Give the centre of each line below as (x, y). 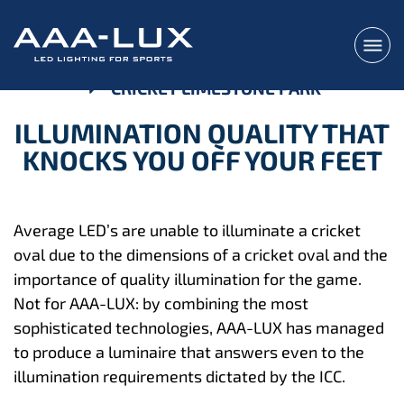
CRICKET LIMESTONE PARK (216, 87)
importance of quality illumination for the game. (188, 278)
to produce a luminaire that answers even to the (189, 351)
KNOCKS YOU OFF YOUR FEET (202, 159)
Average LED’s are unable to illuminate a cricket (187, 230)
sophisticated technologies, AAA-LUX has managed (199, 327)
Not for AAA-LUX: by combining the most (161, 303)
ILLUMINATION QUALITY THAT (202, 132)
